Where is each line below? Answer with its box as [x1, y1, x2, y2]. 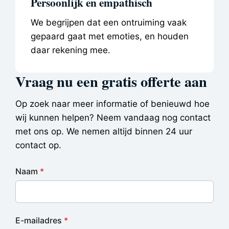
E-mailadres [15, 215, 62, 226]
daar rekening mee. [31, 44, 110, 55]
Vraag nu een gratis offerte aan [15, 70, 207, 92]
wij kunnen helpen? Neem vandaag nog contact [15, 112, 211, 123]
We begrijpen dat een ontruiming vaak [31, 17, 187, 28]
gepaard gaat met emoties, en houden [31, 31, 189, 41]
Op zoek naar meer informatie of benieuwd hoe [15, 98, 210, 109]
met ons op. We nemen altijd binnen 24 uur [15, 126, 192, 136]
